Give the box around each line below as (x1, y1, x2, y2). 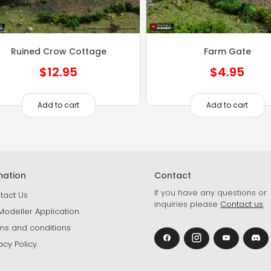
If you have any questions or (154, 186, 267, 198)
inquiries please (154, 198, 221, 210)
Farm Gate (203, 45, 251, 57)
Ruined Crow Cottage (10, 45, 106, 57)
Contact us (220, 198, 264, 210)
